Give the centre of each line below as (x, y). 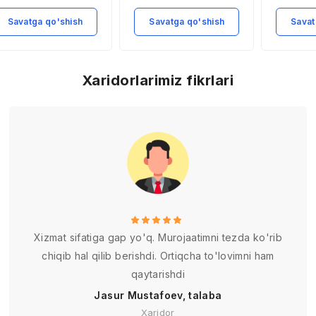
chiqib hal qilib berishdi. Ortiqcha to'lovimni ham (158, 255)
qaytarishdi (158, 274)
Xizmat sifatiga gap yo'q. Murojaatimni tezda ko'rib (158, 237)
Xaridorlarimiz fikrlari (158, 80)
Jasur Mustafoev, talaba (158, 295)
